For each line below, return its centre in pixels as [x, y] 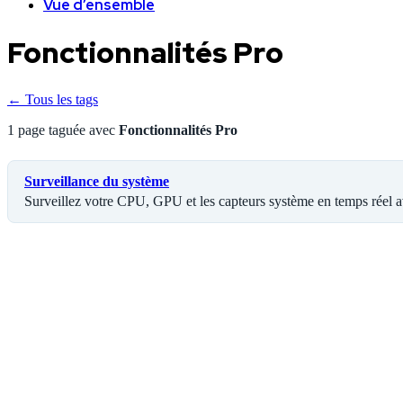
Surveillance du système [97, 181]
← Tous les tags [53, 99]
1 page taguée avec [63, 130]
